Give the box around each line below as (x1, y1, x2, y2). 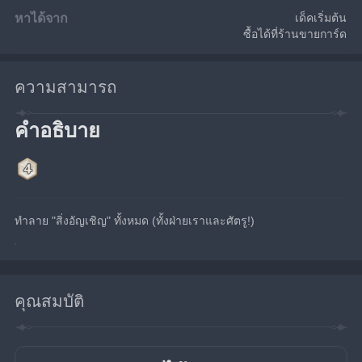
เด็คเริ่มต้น (295, 11, 347, 25)
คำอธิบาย (15, 119, 101, 142)
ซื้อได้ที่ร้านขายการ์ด (243, 27, 347, 41)
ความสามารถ (15, 78, 118, 96)
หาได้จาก (15, 11, 69, 26)
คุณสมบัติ (15, 291, 85, 310)
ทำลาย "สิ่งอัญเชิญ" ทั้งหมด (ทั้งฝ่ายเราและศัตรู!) (15, 214, 255, 228)
